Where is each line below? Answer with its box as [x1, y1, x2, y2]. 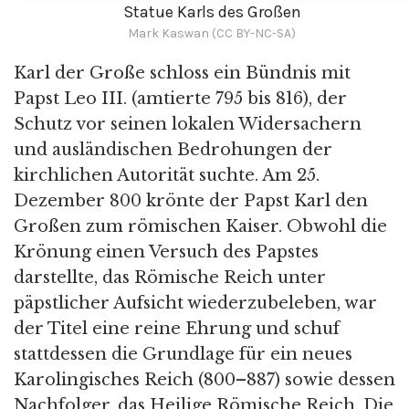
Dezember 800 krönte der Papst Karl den [14, 191, 368, 212]
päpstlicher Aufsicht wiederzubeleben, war [14, 293, 377, 314]
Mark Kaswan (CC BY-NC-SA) [128, 26, 296, 42]
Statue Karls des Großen [122, 2, 301, 23]
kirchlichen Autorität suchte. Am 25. [14, 165, 320, 186]
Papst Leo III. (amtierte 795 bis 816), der [14, 89, 347, 110]
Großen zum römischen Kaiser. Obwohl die [14, 216, 387, 237]
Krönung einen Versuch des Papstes [14, 242, 319, 263]
